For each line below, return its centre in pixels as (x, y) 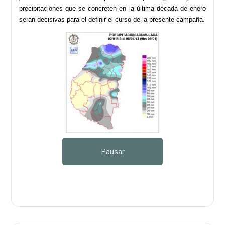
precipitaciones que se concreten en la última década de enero (113, 8)
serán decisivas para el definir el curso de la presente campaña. (112, 19)
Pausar (113, 151)
